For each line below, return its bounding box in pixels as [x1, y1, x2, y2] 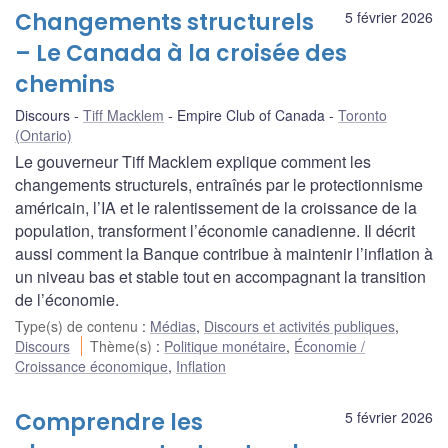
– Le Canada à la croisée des [15, 38, 347, 70]
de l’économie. [15, 288, 119, 312]
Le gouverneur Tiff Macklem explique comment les [15, 150, 371, 174]
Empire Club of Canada [177, 105, 325, 126]
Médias [150, 316, 196, 337]
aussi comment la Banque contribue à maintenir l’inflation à [15, 242, 433, 266]
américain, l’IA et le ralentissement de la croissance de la [15, 196, 417, 220]
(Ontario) [15, 125, 72, 146]
